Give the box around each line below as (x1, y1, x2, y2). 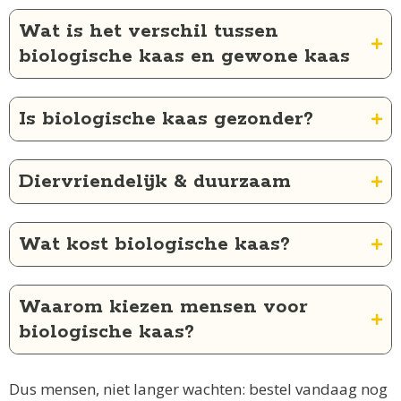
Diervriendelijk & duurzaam (19, 169, 291, 195)
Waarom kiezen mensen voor (19, 294, 308, 320)
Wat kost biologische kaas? (19, 232, 290, 258)
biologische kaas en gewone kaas (19, 44, 350, 70)
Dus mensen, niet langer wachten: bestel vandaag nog (9, 378, 388, 399)
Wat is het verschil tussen (19, 19, 278, 45)
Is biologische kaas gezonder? (19, 107, 313, 132)
